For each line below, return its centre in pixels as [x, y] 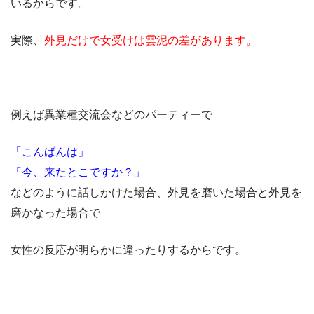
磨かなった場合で [55, 213]
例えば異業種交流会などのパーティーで [111, 115]
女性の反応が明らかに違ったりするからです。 [128, 250]
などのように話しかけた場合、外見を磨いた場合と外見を [156, 193]
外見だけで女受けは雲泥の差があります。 [151, 41]
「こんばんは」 [50, 152]
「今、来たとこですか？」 [78, 172]
